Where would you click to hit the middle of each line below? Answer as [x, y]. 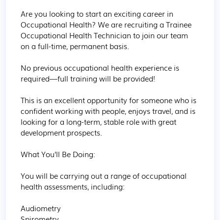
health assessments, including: [73, 186]
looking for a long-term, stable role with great [99, 121]
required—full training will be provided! [88, 78]
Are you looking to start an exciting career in [98, 13]
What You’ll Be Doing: [58, 154]
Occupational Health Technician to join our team [105, 35]
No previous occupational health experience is [101, 67]
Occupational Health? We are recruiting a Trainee [107, 24]
